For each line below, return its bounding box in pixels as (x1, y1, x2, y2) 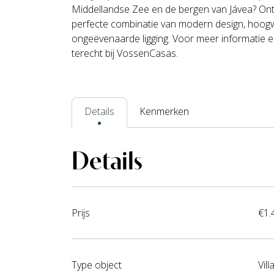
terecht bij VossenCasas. (72, 46, 178, 61)
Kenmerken (139, 105, 189, 119)
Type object (72, 258, 122, 272)
